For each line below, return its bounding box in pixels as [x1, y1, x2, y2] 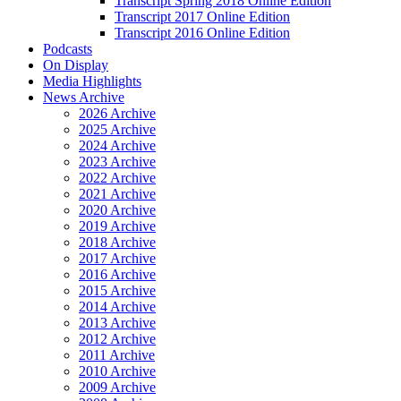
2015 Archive [79, 282, 156, 298]
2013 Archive [79, 314, 156, 330]
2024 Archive [79, 137, 156, 153]
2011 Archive [79, 346, 155, 363]
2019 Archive [79, 218, 156, 234]
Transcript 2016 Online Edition [115, 24, 290, 40]
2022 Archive [79, 169, 156, 185]
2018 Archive [79, 234, 156, 250]
